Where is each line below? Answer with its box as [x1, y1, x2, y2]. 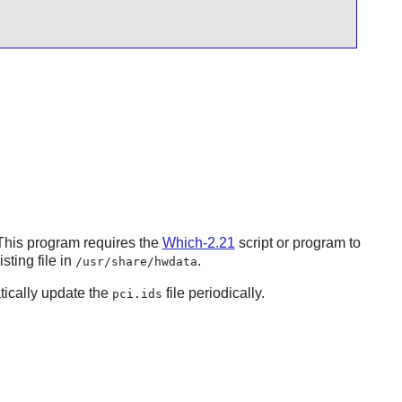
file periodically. [162, 284, 265, 301]
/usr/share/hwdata [74, 254, 197, 268]
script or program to [234, 234, 361, 250]
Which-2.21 [162, 234, 235, 250]
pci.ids [111, 286, 162, 301]
